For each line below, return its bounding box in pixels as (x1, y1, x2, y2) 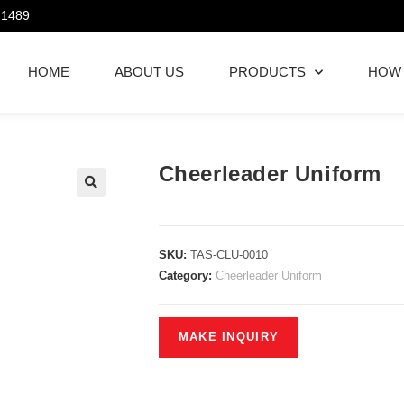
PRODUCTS (229, 64, 306, 79)
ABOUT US (115, 64, 184, 79)
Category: (158, 269, 216, 282)
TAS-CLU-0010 (189, 248, 268, 262)
